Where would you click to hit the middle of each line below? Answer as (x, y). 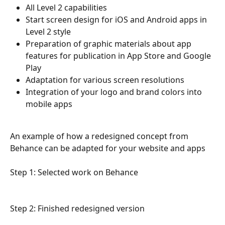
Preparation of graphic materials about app (109, 43)
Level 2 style (48, 31)
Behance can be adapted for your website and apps (109, 148)
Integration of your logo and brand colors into (115, 92)
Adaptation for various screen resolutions (105, 80)
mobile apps (49, 104)
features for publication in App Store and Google (119, 55)
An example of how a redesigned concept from (100, 136)
